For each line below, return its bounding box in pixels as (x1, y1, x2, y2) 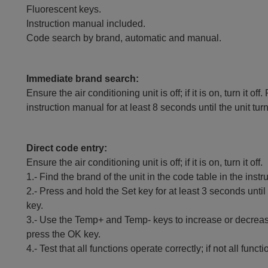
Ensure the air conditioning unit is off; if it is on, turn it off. (26, 157, 263, 167)
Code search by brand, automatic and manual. (26, 33, 222, 43)
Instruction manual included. (26, 19, 146, 29)
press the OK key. (26, 229, 101, 239)
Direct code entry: (26, 143, 108, 153)
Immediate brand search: (26, 74, 139, 84)
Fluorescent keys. (26, 4, 102, 14)
